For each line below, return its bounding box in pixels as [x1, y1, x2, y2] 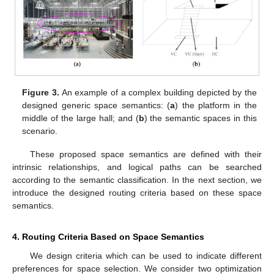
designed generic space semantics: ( [22, 100, 171, 110]
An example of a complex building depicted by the [59, 87, 257, 97]
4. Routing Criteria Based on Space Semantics [12, 232, 204, 242]
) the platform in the [175, 100, 257, 110]
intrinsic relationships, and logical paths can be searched [12, 162, 262, 172]
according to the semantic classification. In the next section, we [12, 175, 262, 185]
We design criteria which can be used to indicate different [29, 251, 262, 261]
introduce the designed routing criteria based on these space [12, 188, 262, 198]
